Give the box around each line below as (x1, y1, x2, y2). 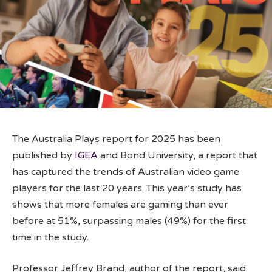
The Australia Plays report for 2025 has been (12, 132, 220, 145)
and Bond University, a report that (98, 149, 257, 161)
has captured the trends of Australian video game (12, 165, 239, 178)
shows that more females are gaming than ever (12, 198, 228, 211)
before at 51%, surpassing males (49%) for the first (12, 214, 246, 227)
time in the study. (12, 231, 89, 243)
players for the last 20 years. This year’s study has (12, 182, 242, 194)
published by (12, 149, 75, 161)
